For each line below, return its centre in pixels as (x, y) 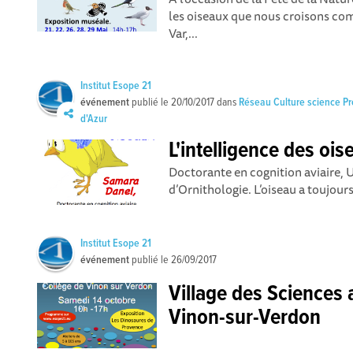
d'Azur (94, 119)
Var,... (184, 33)
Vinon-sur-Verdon (245, 318)
